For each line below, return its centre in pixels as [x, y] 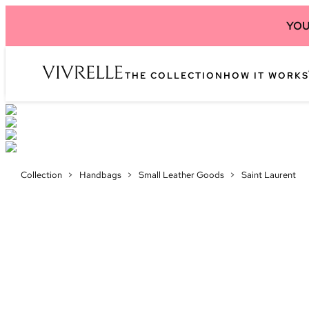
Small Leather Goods [181, 175]
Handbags [100, 175]
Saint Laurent [269, 175]
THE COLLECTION [174, 75]
